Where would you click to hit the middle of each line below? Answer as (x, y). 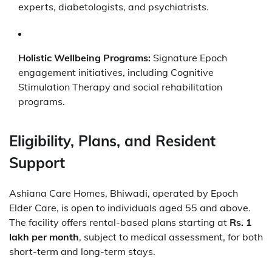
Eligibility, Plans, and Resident (112, 141)
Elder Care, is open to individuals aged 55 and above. (130, 208)
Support (37, 163)
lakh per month (44, 237)
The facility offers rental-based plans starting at (119, 223)
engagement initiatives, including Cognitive (116, 73)
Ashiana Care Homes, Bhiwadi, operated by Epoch (124, 193)
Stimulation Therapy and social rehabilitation (120, 87)
